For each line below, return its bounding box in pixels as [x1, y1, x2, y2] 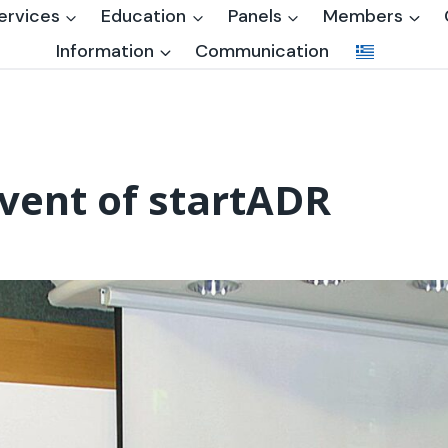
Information [56, 38, 155, 63]
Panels [227, 4, 282, 29]
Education [101, 4, 187, 29]
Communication [195, 38, 330, 63]
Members [322, 4, 403, 29]
